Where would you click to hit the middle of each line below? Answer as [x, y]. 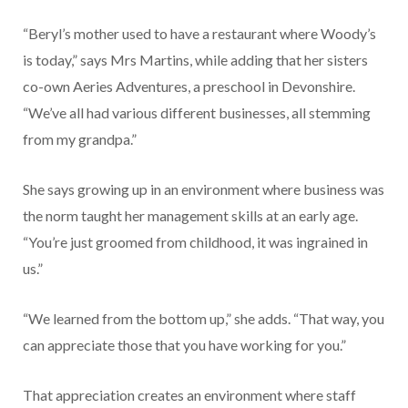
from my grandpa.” [80, 139]
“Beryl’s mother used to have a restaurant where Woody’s [199, 34]
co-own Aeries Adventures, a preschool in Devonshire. [189, 87]
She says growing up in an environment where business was [204, 189]
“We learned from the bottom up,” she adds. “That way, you [204, 319]
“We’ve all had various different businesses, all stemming [197, 113]
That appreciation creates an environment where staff [189, 395]
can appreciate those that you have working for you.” [184, 345]
